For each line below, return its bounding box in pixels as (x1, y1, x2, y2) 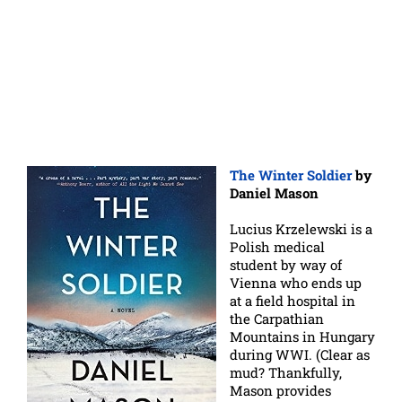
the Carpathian (230, 309, 324, 328)
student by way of (230, 255, 342, 274)
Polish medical (230, 237, 325, 256)
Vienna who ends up (230, 273, 362, 292)
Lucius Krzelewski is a (230, 219, 372, 238)
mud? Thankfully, (230, 363, 342, 381)
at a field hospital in (230, 291, 355, 310)
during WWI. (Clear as (230, 345, 370, 363)
